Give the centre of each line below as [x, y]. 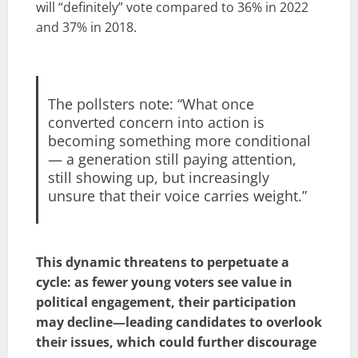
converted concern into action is [156, 122]
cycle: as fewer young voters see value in [164, 282]
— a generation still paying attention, [172, 159]
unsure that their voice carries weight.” [177, 195]
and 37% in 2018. [86, 27]
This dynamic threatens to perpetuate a [163, 263]
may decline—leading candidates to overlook [179, 322]
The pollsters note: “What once [151, 103]
